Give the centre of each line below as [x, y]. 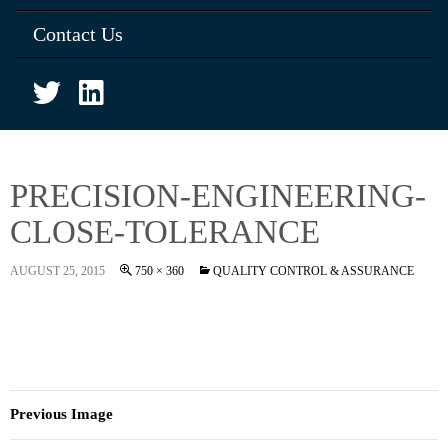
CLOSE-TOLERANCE [165, 232]
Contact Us [78, 34]
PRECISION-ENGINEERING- [218, 196]
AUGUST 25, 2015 [57, 271]
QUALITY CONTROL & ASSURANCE [313, 271]
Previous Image [61, 414]
